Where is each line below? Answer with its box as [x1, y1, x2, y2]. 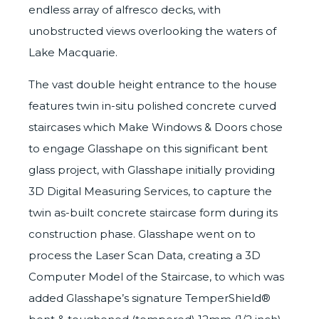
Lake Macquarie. [28, 45, 117, 59]
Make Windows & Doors [118, 120, 247, 134]
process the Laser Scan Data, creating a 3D [28, 248, 261, 262]
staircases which [28, 120, 118, 134]
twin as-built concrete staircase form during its [28, 205, 278, 219]
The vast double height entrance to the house [28, 77, 277, 91]
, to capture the [188, 184, 272, 198]
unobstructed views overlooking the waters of [28, 23, 276, 38]
